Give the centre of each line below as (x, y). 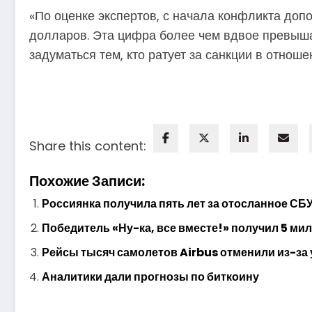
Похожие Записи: (87, 181)
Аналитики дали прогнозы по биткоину (150, 276)
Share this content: (88, 146)
